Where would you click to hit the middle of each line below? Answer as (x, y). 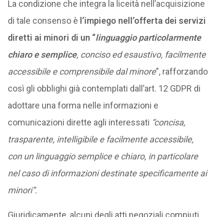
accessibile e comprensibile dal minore (82, 71)
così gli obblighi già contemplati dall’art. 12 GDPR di (104, 88)
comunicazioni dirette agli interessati (79, 122)
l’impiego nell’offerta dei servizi (143, 21)
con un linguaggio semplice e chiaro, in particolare (103, 156)
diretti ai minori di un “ (51, 38)
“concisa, (168, 122)
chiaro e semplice (42, 54)
